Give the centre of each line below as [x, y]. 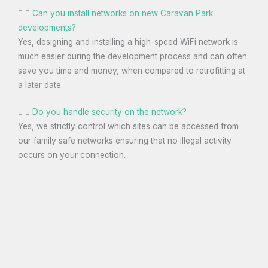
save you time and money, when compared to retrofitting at [132, 70]
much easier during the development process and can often [133, 56]
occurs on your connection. [72, 155]
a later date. [40, 85]
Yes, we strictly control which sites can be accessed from [128, 127]
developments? [47, 27]
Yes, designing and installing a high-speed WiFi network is [128, 42]
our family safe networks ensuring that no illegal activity [125, 141]
